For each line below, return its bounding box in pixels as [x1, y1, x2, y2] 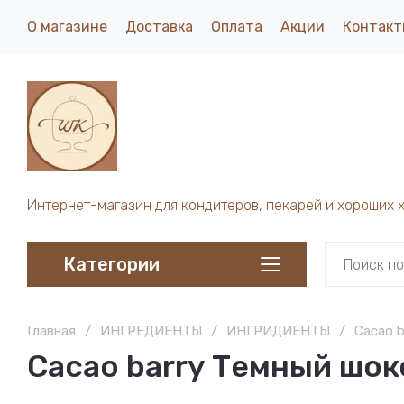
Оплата [211, 18, 262, 35]
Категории [63, 252, 160, 275]
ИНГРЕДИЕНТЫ [100, 323, 202, 339]
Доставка [125, 18, 193, 35]
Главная [27, 323, 76, 339]
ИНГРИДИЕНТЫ [226, 323, 330, 339]
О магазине [27, 18, 107, 35]
